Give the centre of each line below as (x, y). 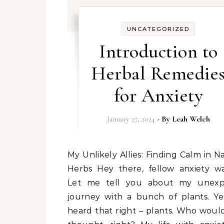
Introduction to (158, 51)
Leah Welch (191, 119)
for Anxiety (158, 95)
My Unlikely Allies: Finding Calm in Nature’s (71, 155)
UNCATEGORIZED (158, 29)
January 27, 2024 (131, 119)
